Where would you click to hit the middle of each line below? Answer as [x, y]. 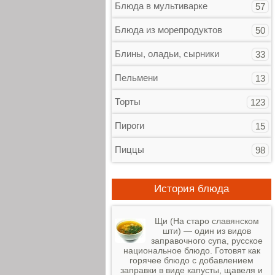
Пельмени [136, 78]
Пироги [130, 126]
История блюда [192, 189]
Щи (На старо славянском [207, 221]
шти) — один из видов [207, 231]
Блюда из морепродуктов [168, 30]
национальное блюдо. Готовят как [192, 250]
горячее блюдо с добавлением [192, 260]
